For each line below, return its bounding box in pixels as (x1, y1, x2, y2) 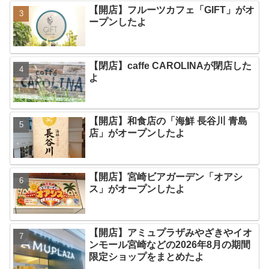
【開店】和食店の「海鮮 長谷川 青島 (89, 116, 248, 127)
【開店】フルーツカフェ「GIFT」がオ (89, 4, 255, 15)
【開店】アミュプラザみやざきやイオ (89, 228, 253, 238)
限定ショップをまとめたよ (89, 252, 205, 262)
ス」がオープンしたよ (89, 184, 186, 195)
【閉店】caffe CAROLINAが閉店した (89, 60, 252, 71)
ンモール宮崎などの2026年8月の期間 (89, 240, 251, 250)
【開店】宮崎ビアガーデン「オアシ (89, 172, 243, 183)
